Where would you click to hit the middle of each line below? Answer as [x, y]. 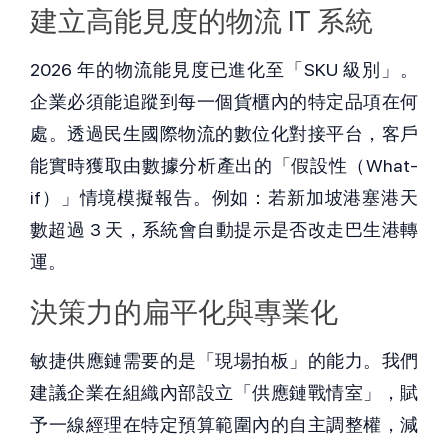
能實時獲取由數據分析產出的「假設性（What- [224, 165]
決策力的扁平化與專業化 [184, 311]
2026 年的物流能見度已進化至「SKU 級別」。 [224, 69]
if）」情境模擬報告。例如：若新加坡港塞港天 [224, 197]
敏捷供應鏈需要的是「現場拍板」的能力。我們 [224, 360]
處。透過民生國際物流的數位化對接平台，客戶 [224, 133]
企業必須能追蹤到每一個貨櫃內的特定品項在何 [224, 101]
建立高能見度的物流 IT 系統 [201, 20]
